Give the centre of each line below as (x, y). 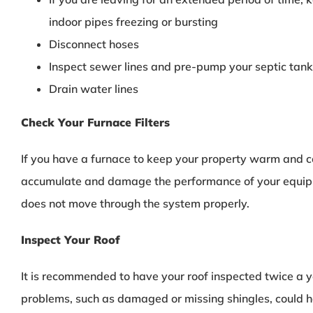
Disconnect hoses (94, 44)
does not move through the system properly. (135, 203)
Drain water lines (93, 88)
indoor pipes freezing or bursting (133, 21)
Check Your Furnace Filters (95, 122)
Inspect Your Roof (70, 239)
